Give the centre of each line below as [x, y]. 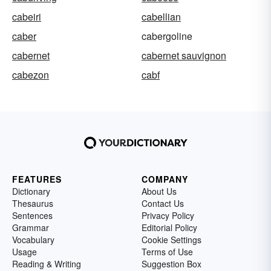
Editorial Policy [169, 228]
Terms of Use [167, 252]
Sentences [32, 216]
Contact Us [163, 204]
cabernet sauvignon [184, 56]
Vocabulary [33, 240]
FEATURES [37, 179]
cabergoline [167, 36]
